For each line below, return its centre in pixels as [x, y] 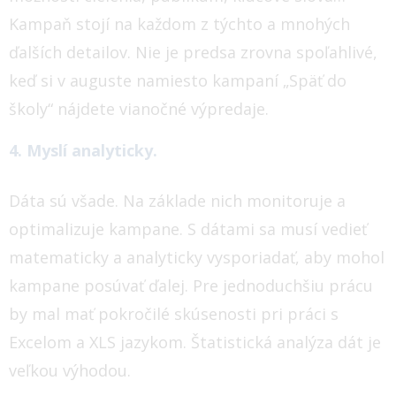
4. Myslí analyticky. [83, 150]
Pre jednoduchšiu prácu [283, 285]
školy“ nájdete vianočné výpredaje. [139, 108]
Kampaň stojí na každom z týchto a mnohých [179, 23]
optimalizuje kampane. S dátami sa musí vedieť [188, 228]
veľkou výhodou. [70, 370]
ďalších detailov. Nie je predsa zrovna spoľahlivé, [193, 52]
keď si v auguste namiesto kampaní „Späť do [178, 80]
